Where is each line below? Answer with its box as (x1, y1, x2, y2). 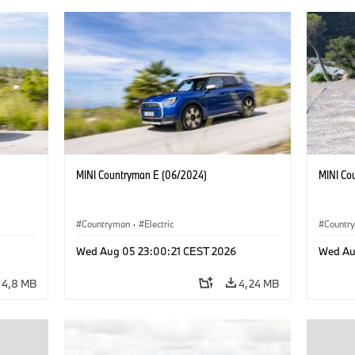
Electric (143, 217, 174, 230)
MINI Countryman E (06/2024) (75, 166, 207, 182)
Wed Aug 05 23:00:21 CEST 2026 (75, 243, 236, 258)
